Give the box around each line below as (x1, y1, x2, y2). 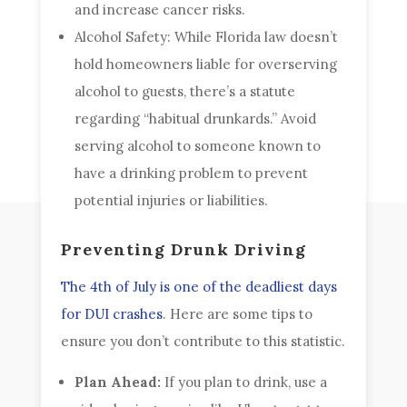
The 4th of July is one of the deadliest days (61, 277, 338, 295)
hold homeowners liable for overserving (74, 55, 338, 73)
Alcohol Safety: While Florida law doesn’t (74, 27, 339, 45)
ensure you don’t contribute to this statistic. (61, 332, 346, 350)
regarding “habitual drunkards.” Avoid (74, 109, 317, 127)
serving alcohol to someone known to (74, 136, 322, 154)
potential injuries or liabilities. (74, 191, 269, 209)
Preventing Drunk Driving (61, 238, 307, 260)
